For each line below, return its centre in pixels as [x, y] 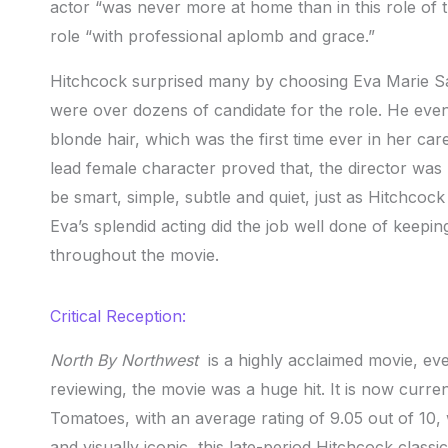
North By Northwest [129, 360]
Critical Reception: [118, 316]
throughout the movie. [134, 255]
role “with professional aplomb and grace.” [212, 36]
